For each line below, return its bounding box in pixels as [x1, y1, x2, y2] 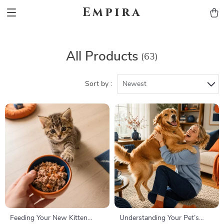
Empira [82, 4, 142, 20]
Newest [122, 80, 146, 87]
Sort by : [85, 80, 112, 87]
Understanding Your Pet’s [119, 214, 199, 221]
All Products [66, 50, 138, 63]
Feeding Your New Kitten [10, 214, 87, 221]
